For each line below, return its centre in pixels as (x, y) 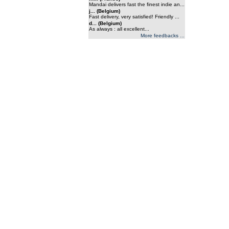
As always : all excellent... (119, 29)
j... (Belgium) (104, 11)
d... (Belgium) (105, 23)
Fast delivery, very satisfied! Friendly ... (134, 17)
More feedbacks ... (162, 36)
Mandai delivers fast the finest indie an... (136, 4)
